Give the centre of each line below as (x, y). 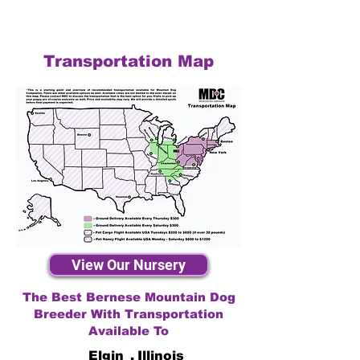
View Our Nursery (129, 265)
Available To (129, 331)
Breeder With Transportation (129, 314)
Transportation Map (129, 61)
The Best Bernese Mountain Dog (129, 297)
